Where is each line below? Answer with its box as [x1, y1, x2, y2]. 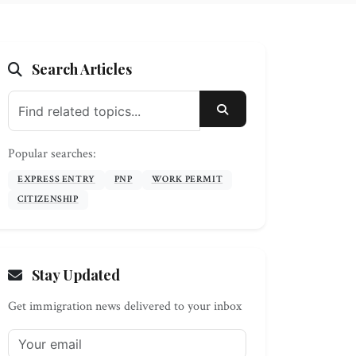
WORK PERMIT [151, 173, 223, 185]
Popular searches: [8, 145, 96, 162]
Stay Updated [29, 265, 120, 284]
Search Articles [29, 60, 132, 79]
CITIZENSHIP [17, 193, 79, 205]
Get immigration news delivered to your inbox [8, 298, 242, 315]
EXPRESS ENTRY [17, 173, 95, 185]
